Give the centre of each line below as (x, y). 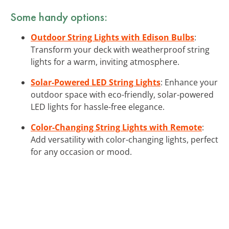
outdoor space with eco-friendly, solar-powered (122, 94)
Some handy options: (59, 17)
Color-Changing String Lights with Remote (116, 127)
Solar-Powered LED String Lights (96, 82)
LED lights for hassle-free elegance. (98, 107)
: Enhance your (189, 82)
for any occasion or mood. (81, 152)
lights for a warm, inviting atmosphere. (105, 62)
